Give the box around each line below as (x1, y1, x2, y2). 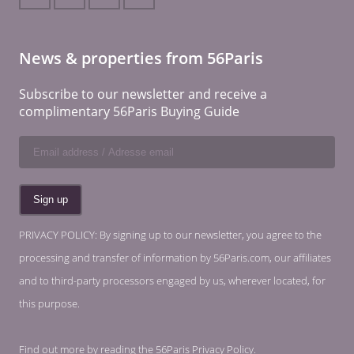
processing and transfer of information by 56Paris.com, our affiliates (19, 250, 331, 265)
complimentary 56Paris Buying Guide (19, 103, 239, 121)
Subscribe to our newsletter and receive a (19, 85, 267, 104)
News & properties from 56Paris (19, 47, 263, 70)
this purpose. (19, 296, 80, 311)
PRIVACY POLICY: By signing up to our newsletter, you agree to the (19, 228, 322, 243)
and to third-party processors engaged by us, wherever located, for (19, 273, 326, 288)
